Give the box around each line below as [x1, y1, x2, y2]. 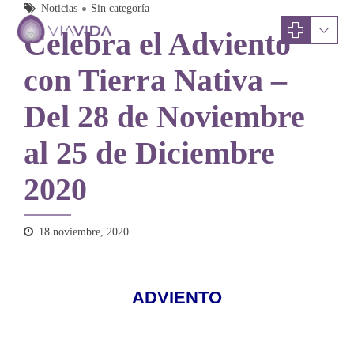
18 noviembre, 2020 [39, 226, 129, 238]
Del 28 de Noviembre [24, 99, 305, 134]
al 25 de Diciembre [24, 135, 275, 171]
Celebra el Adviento [24, 26, 291, 62]
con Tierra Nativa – [24, 62, 287, 98]
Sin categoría [91, 2, 149, 14]
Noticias [41, 2, 77, 14]
